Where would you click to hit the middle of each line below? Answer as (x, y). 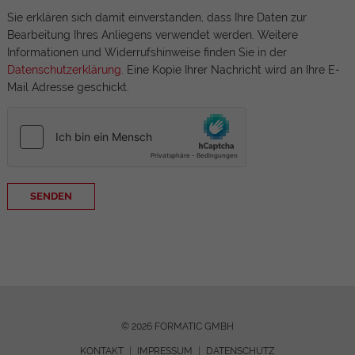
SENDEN (51, 197)
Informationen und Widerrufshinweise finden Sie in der (147, 53)
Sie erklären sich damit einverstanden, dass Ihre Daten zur (157, 18)
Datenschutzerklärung (64, 70)
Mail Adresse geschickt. (68, 88)
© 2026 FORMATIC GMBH (177, 326)
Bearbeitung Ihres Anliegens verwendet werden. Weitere (152, 35)
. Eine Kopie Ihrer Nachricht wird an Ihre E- (230, 70)
